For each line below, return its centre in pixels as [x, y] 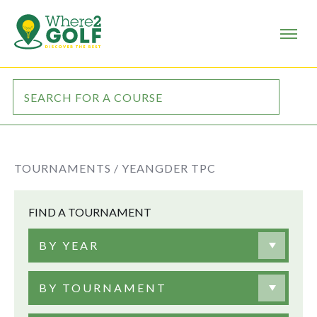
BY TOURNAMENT [103, 288]
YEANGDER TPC [169, 168]
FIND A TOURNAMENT [90, 212]
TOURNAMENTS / [67, 168]
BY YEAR [69, 245]
